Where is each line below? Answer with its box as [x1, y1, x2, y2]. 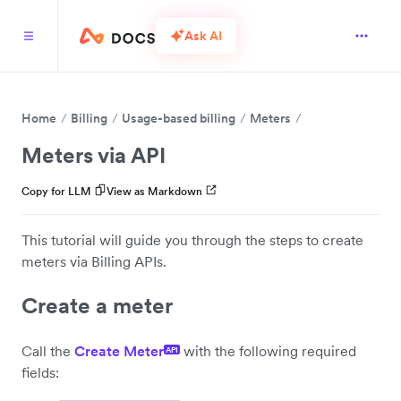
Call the [21, 341, 74, 360]
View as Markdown [107, 184, 202, 198]
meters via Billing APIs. [21, 252, 166, 270]
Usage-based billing [122, 110, 235, 126]
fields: [21, 363, 59, 381]
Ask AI [184, 27, 222, 44]
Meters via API [21, 141, 166, 169]
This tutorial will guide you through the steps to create [21, 231, 363, 249]
